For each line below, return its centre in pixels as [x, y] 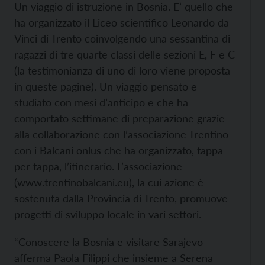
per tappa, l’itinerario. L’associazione [98, 166]
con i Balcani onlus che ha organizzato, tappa [119, 150]
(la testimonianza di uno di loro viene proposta [122, 70]
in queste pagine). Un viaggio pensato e [106, 86]
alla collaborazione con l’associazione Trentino [121, 134]
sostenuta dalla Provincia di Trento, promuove [121, 198]
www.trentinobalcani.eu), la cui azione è [110, 182]
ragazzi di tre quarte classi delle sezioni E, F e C [125, 54]
